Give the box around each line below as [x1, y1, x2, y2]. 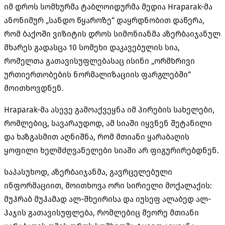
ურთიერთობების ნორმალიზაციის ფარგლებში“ [4, 69, 191, 79]
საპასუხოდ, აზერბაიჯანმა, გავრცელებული [4, 167, 172, 177]
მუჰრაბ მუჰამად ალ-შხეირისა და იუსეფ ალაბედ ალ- [4, 194, 211, 204]
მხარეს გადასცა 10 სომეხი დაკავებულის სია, [4, 42, 180, 52]
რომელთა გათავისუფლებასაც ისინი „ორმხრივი [4, 56, 195, 66]
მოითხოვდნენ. [4, 83, 64, 93]
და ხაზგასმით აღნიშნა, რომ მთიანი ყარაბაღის [4, 132, 189, 142]
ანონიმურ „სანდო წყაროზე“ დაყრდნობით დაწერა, [4, 15, 204, 25]
